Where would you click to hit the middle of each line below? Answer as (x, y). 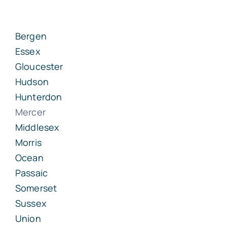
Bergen (31, 36)
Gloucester (39, 66)
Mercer (30, 112)
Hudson (32, 81)
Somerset (36, 188)
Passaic (31, 173)
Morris (28, 142)
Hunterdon (39, 97)
